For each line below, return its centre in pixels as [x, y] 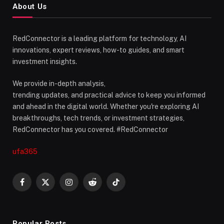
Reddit [102, 186]
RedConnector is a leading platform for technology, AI [99, 39]
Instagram [85, 186]
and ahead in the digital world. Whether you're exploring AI [106, 107]
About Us [30, 7]
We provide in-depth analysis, [59, 84]
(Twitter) [58, 197]
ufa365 [25, 152]
